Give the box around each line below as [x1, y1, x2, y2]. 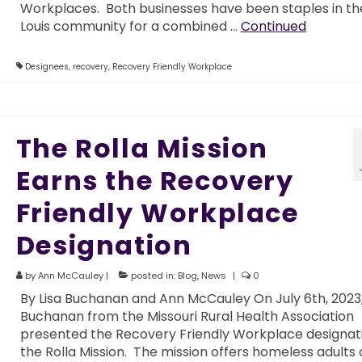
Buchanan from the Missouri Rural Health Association [19, 306, 354, 326]
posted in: [128, 268, 178, 282]
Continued [240, 16, 306, 36]
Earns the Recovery [15, 162, 294, 199]
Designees [24, 60, 69, 73]
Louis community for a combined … [19, 16, 241, 36]
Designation [15, 226, 192, 263]
